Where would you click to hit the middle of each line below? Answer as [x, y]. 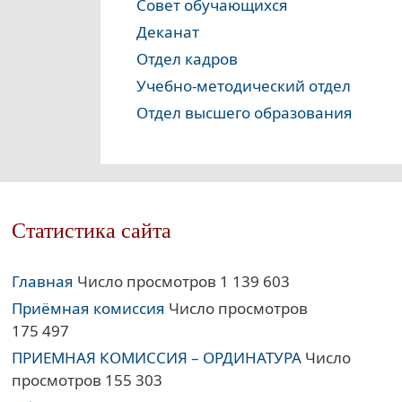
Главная [43, 282]
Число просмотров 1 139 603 [182, 282]
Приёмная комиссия [89, 309]
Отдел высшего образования [245, 113]
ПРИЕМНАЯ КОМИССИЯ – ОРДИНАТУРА [157, 358]
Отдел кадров [187, 59]
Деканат [168, 32]
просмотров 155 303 [87, 380]
